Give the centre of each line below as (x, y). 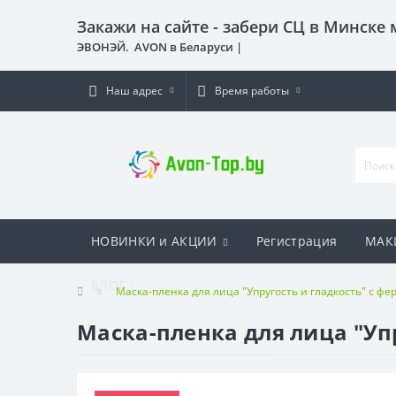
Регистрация (297, 241)
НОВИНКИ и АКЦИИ (154, 241)
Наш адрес (134, 91)
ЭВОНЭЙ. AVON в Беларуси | (161, 47)
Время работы (252, 91)
